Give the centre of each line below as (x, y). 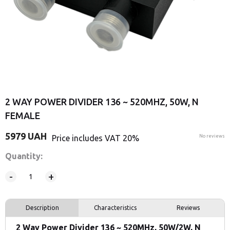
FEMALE (23, 116)
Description (42, 208)
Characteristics (115, 208)
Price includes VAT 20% (95, 138)
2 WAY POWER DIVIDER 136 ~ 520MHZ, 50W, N (102, 102)
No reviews (212, 136)
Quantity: (24, 156)
